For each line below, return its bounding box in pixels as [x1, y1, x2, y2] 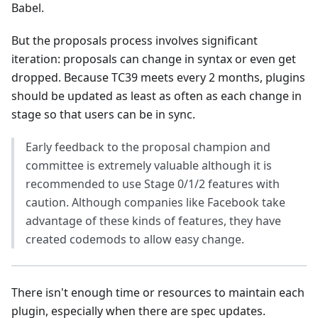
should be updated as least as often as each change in [11, 87, 302, 104]
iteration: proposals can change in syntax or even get [11, 50, 296, 67]
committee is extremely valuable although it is [26, 157, 272, 173]
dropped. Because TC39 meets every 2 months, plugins [11, 69, 305, 85]
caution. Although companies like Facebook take [26, 194, 285, 210]
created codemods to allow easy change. [26, 231, 244, 247]
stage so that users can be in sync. [11, 106, 195, 122]
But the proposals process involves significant [11, 32, 258, 48]
